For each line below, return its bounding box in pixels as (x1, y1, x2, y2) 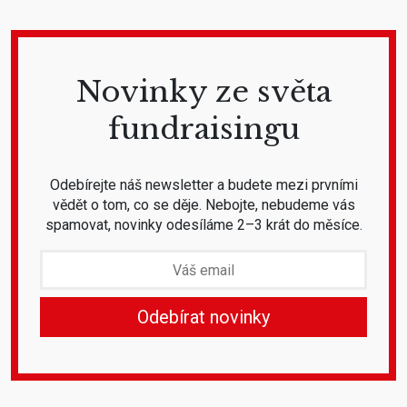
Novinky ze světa (75, 73, 332, 110)
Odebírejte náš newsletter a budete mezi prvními (49, 175, 358, 194)
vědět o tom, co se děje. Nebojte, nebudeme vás (52, 195, 355, 213)
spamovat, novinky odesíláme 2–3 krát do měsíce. (45, 215, 362, 233)
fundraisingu (107, 110, 300, 147)
